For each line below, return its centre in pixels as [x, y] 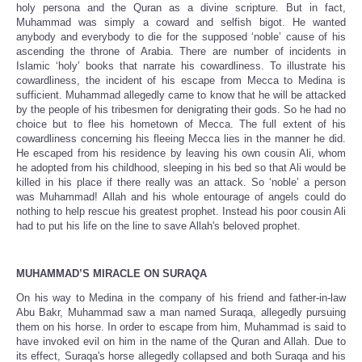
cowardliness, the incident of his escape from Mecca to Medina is [181, 81]
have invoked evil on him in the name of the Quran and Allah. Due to [181, 341]
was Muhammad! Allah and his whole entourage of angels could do [181, 197]
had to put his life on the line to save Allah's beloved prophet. [158, 226]
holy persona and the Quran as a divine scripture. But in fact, [181, 8]
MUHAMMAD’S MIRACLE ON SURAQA [112, 274]
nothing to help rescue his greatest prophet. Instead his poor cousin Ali [181, 212]
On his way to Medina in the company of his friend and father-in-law [181, 297]
